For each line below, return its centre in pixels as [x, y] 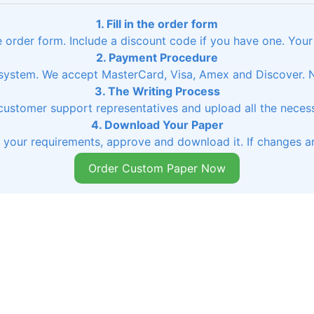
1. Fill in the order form [157, 24]
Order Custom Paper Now [157, 168]
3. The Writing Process [157, 91]
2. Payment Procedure [157, 57]
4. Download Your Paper [157, 125]
